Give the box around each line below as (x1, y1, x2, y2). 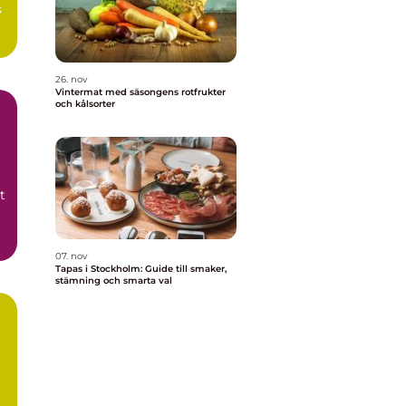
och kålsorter (55, 98, 115, 110)
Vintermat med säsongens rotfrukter (55, 86, 226, 98)
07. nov (55, 250, 87, 262)
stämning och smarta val (55, 275, 172, 286)
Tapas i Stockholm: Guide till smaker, (55, 263, 227, 275)
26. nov (55, 73, 87, 85)
